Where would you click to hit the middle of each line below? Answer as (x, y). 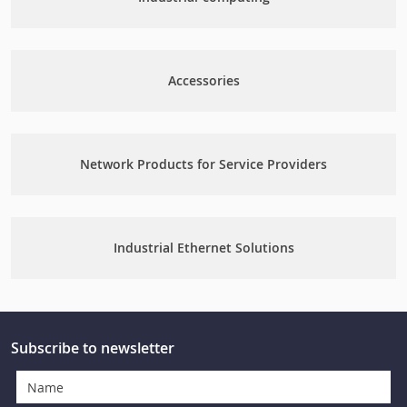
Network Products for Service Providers (203, 164)
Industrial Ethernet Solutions (203, 248)
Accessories (203, 80)
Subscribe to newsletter (93, 348)
